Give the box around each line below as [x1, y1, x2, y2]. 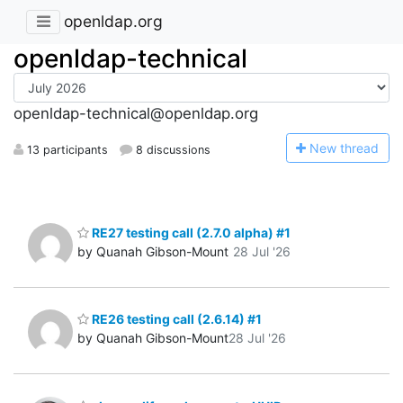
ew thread [319, 139, 380, 156]
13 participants [23, 142, 108, 157]
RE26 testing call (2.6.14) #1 [89, 311, 262, 327]
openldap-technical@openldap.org [13, 104, 258, 123]
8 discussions [132, 142, 211, 157]
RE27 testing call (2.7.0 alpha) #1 [89, 224, 291, 240]
